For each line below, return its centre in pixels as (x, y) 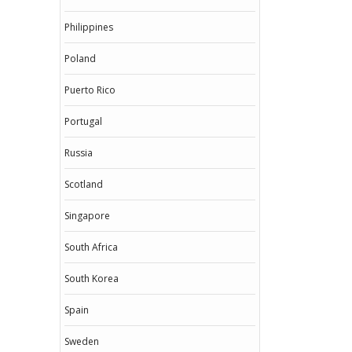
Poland (80, 59)
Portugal (83, 121)
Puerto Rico (90, 90)
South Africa (91, 247)
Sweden (82, 341)
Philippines (89, 27)
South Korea (92, 279)
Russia (79, 153)
